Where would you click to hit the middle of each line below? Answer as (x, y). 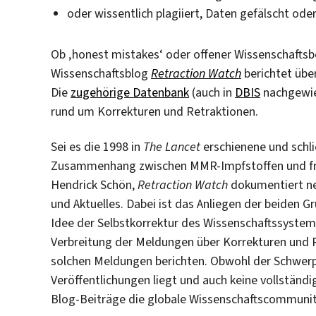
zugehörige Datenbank (130, 93)
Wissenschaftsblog (101, 74)
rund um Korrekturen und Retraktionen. (154, 112)
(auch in (212, 93)
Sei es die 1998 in (97, 146)
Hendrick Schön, (94, 184)
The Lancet (172, 146)
